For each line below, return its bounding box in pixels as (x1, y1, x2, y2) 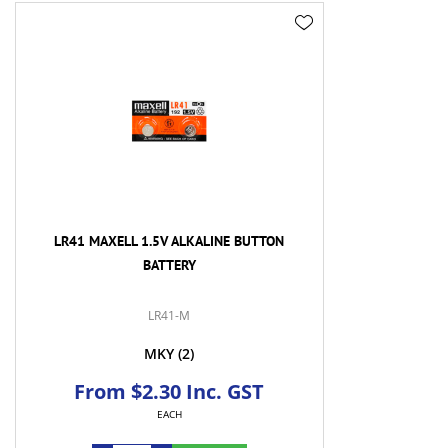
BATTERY (142, 256, 196, 275)
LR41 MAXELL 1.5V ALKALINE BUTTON (54, 232, 285, 251)
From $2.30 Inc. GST (74, 378, 265, 406)
